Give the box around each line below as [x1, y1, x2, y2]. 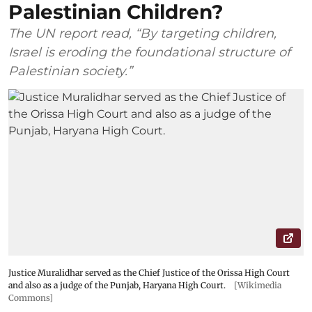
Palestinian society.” [8, 63, 132, 79]
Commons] [8, 292, 53, 303]
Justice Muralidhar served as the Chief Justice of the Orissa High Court [8, 267, 290, 278]
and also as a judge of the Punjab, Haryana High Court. [8, 279, 226, 290]
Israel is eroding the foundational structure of [8, 45, 290, 61]
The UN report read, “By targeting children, [8, 26, 276, 42]
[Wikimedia [234, 279, 281, 290]
